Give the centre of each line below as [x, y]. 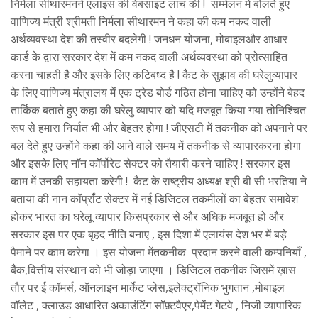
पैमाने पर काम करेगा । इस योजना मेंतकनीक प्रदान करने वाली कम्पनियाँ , [159, 252]
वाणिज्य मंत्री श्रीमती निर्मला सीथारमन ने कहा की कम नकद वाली [141, 21]
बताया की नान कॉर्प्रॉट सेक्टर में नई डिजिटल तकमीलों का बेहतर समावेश [154, 198]
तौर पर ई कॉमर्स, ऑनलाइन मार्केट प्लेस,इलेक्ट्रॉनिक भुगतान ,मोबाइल [148, 287]
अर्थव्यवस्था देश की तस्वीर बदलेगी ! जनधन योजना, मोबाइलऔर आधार [149, 39]
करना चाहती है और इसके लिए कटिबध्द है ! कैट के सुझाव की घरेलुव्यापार [154, 74]
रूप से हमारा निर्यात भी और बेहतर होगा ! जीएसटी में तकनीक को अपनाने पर [159, 127]
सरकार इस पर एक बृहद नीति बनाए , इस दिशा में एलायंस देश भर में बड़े [149, 234]
